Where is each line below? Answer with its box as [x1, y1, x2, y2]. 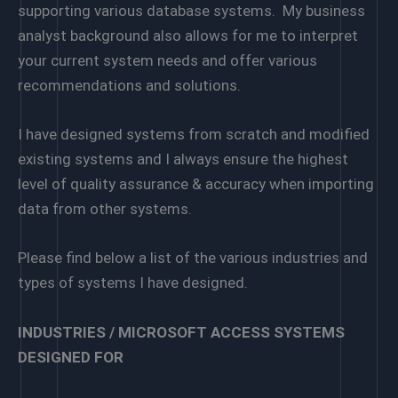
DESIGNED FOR [18, 347, 123, 366]
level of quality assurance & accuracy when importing [18, 175, 374, 194]
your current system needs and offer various [18, 52, 317, 70]
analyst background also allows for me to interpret [18, 27, 358, 45]
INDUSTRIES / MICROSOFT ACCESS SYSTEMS [18, 322, 345, 341]
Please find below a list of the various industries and [18, 249, 368, 267]
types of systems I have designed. [18, 274, 248, 292]
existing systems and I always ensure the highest [18, 150, 348, 169]
